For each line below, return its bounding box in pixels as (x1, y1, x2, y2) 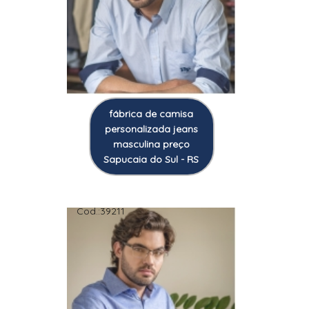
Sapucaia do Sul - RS (103, 153, 199, 166)
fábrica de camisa (109, 108, 194, 121)
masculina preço (112, 138, 190, 151)
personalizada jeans (104, 123, 198, 136)
